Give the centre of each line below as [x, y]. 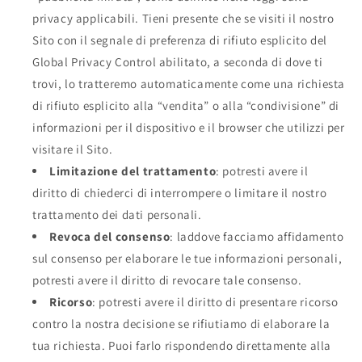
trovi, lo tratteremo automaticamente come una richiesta [189, 83]
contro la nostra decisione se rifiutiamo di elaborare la [181, 323]
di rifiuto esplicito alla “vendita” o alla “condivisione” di [186, 105]
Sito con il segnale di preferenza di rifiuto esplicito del [180, 40]
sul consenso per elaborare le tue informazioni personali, [187, 258]
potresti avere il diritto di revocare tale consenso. [167, 280]
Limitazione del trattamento [133, 170]
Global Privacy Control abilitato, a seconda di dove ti [178, 61]
